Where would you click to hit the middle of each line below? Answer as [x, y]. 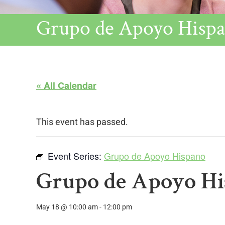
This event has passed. [82, 122]
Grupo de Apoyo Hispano [155, 156]
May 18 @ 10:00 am [67, 207]
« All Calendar [66, 85]
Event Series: [76, 156]
